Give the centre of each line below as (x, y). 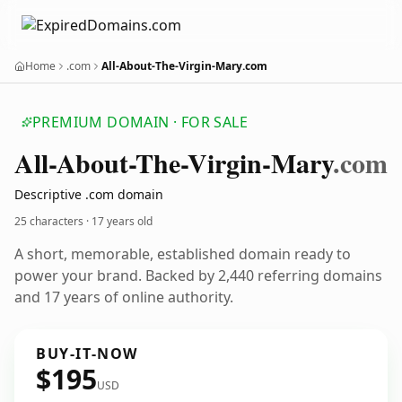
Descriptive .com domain (89, 194)
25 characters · (53, 221)
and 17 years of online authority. (124, 297)
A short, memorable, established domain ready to (183, 254)
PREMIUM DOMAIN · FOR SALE (140, 122)
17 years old (122, 221)
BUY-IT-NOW (87, 354)
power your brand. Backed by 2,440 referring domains (198, 275)
